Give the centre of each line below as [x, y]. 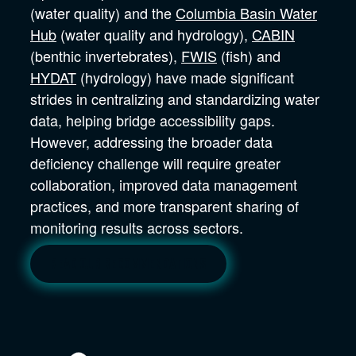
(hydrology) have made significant [185, 77]
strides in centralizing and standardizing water [175, 99]
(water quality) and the [103, 13]
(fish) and [249, 56]
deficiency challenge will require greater [155, 163]
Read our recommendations [128, 264]
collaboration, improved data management [164, 185]
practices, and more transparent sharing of [164, 206]
